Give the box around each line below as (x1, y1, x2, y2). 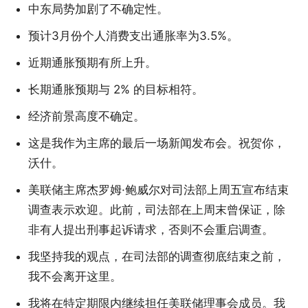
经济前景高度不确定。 (28, 109, 145, 124)
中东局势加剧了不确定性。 (28, 2, 168, 16)
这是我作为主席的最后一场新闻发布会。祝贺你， (28, 136, 285, 151)
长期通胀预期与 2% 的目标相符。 (28, 82, 203, 97)
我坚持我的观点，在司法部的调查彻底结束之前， (28, 250, 285, 264)
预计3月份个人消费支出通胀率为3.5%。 (28, 29, 239, 43)
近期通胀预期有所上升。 (28, 56, 157, 70)
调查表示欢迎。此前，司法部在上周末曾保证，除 (28, 203, 285, 217)
